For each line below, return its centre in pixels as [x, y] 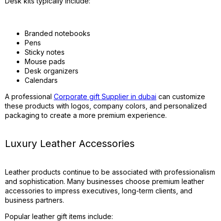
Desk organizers [52, 71]
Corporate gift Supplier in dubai [105, 96]
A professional [29, 96]
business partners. [35, 200]
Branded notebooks [57, 33]
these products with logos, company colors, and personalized [106, 106]
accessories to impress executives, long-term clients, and [99, 191]
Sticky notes [45, 52]
